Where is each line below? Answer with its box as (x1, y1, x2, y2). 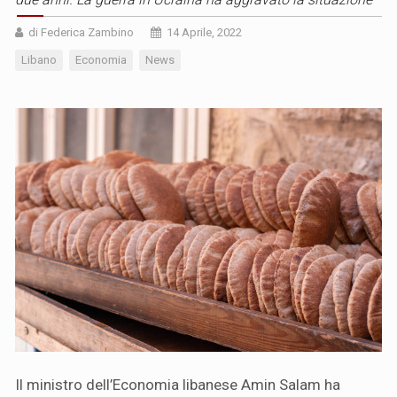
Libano (21, 52, 57, 66)
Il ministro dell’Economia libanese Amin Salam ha (15, 376, 340, 394)
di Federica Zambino (28, 25, 134, 39)
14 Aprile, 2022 (167, 25, 242, 39)
